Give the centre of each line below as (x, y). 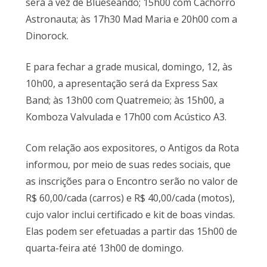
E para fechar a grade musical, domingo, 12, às (129, 67)
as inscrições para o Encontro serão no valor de (131, 181)
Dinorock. (47, 36)
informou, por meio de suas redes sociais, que (128, 165)
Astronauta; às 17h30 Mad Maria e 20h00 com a (131, 19)
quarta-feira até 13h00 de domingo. (104, 248)
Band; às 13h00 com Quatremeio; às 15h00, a (125, 100)
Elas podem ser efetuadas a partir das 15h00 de (131, 232)
